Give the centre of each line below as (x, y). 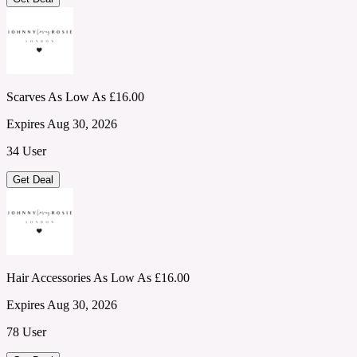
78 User (26, 331)
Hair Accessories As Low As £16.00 (98, 277)
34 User (26, 151)
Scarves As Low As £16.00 (75, 96)
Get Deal (33, 179)
